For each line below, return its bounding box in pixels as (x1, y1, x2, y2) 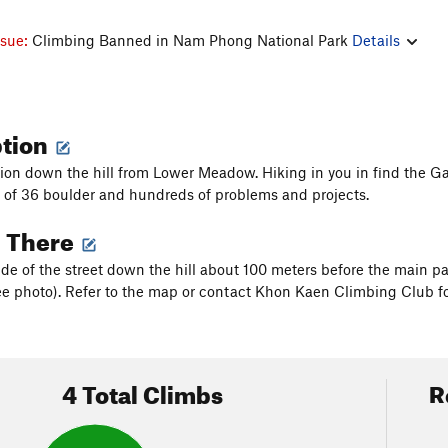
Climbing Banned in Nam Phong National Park (32, 31, 352, 49)
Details (352, 31, 400, 49)
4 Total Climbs (61, 372, 223, 410)
